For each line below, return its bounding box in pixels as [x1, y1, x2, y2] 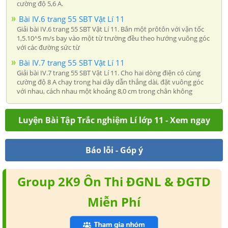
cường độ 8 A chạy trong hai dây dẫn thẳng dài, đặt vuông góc [17, 77, 204, 87]
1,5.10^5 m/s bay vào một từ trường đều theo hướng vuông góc [17, 33, 210, 43]
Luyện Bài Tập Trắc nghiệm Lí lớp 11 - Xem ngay [18, 114, 210, 126]
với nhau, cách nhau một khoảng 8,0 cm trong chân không [17, 86, 192, 96]
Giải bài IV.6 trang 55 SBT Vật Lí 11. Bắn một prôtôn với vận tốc [17, 24, 204, 34]
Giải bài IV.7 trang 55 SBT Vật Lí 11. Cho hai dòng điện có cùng [17, 68, 201, 77]
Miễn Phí [87, 193, 140, 210]
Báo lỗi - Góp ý [85, 144, 143, 156]
